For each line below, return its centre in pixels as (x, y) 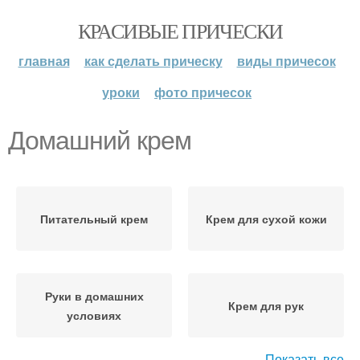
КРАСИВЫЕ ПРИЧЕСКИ (180, 31)
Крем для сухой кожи (266, 219)
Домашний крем (100, 141)
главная (44, 61)
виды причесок (286, 61)
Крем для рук (266, 305)
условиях (94, 315)
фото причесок (203, 92)
